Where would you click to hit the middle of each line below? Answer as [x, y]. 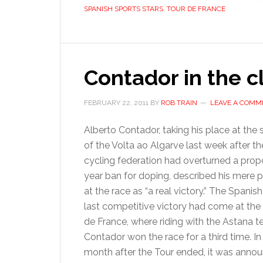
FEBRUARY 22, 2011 [116, 103]
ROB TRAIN [179, 103]
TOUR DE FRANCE [196, 9]
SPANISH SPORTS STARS [124, 9]
